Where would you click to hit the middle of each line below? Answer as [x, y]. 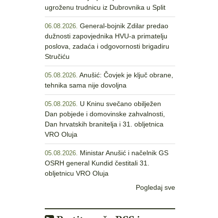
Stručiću [57, 56]
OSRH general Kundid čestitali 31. [97, 163]
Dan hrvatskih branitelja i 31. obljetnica [104, 124]
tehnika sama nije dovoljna [86, 85]
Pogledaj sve [155, 187]
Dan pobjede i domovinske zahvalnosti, [105, 114]
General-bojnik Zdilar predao [124, 26]
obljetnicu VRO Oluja [77, 173]
